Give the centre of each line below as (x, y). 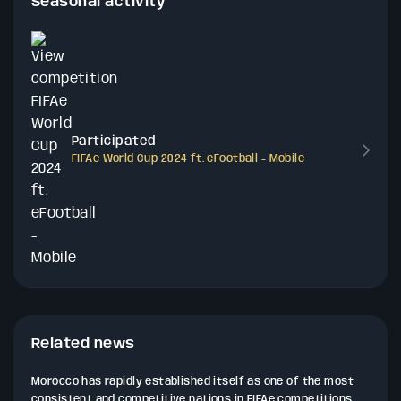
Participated (114, 141)
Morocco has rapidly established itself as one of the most (192, 382)
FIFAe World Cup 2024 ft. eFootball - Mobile (188, 159)
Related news (83, 344)
